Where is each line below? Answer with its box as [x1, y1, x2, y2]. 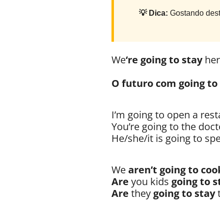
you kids [129, 175, 171, 189]
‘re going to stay [126, 53, 205, 67]
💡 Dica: [139, 9, 168, 18]
